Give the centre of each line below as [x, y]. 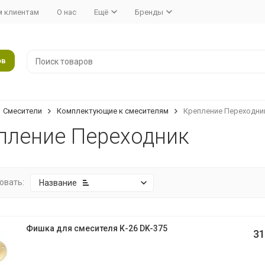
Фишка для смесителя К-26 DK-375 [96, 228]
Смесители [22, 111]
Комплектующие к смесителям [112, 111]
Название [58, 183]
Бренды [149, 12]
